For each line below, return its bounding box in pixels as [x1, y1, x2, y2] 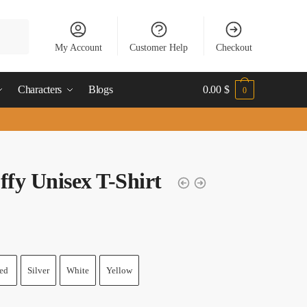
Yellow [106, 265, 132, 275]
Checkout [215, 42, 252, 53]
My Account [54, 42, 102, 53]
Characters [18, 84, 62, 95]
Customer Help [130, 42, 188, 53]
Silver [27, 265, 49, 275]
